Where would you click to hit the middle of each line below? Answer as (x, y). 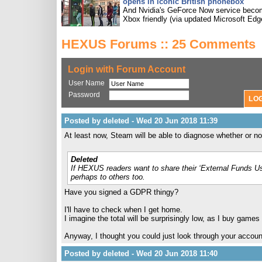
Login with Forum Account (127, 69)
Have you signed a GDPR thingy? (121, 192)
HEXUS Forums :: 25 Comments (158, 44)
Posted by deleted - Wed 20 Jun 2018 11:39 (141, 121)
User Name (87, 83)
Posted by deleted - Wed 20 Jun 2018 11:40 (141, 254)
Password (84, 95)
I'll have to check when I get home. (123, 210)
